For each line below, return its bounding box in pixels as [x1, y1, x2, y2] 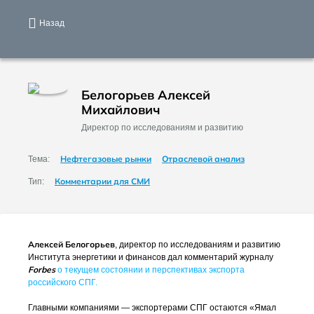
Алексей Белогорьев [28, 239, 115, 250]
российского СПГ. [28, 278, 97, 287]
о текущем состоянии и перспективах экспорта [57, 265, 245, 275]
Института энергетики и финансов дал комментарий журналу [28, 252, 273, 262]
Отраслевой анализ [162, 153, 245, 164]
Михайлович [81, 102, 161, 118]
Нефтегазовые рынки [60, 153, 151, 164]
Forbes [28, 264, 55, 275]
